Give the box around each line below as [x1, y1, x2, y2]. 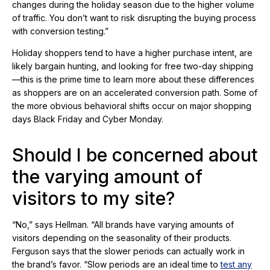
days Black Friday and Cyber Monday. [12, 114, 163, 125]
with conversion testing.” [12, 26, 108, 37]
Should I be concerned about [12, 144, 258, 166]
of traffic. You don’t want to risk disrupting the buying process [12, 13, 256, 24]
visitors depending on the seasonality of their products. [12, 233, 231, 243]
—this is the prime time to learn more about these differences [12, 74, 254, 85]
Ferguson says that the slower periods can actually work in [12, 246, 245, 257]
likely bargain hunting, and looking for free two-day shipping [12, 61, 253, 72]
